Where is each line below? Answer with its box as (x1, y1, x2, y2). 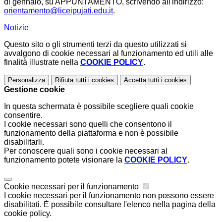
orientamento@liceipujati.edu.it (4, 6, 113, 15)
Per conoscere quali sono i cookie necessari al (4, 147, 167, 156)
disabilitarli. (4, 138, 44, 147)
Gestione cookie (4, 85, 65, 94)
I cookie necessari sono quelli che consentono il (4, 120, 172, 129)
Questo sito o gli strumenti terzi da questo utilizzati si (4, 40, 187, 49)
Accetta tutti (124, 76, 159, 84)
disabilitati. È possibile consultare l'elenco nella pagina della (4, 200, 216, 209)
